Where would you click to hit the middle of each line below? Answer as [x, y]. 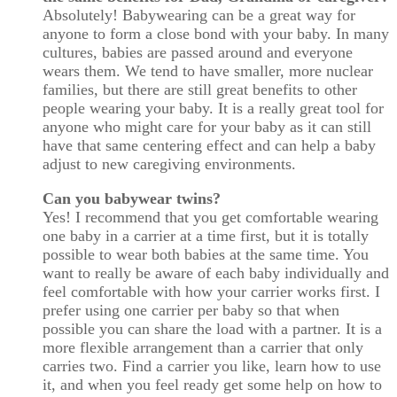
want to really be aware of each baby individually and [216, 272]
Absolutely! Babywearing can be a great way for [199, 16]
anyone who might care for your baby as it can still [207, 127]
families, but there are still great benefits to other [200, 90]
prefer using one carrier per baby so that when [191, 310]
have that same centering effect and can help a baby [209, 146]
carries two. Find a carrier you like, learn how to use [212, 366]
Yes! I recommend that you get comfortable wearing [210, 217]
